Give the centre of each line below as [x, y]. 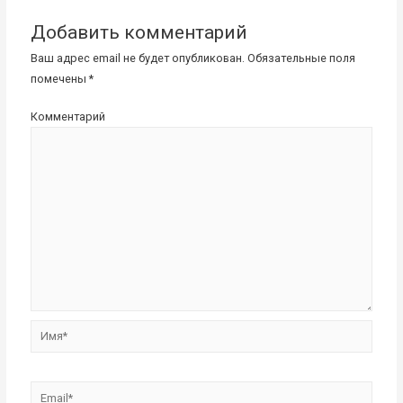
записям [88, 22]
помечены [60, 78]
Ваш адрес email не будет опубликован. [138, 58]
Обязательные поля [300, 58]
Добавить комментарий [139, 32]
